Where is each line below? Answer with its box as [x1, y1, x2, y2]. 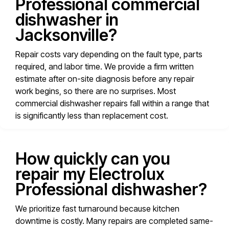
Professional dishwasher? [15, 179, 207, 200]
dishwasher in [15, 10, 119, 30]
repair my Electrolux [15, 164, 165, 185]
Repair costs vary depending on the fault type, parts [15, 49, 202, 60]
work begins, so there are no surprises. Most [15, 86, 176, 97]
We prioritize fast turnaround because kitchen [15, 203, 179, 214]
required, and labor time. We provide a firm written [15, 61, 194, 72]
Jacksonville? [15, 25, 117, 45]
